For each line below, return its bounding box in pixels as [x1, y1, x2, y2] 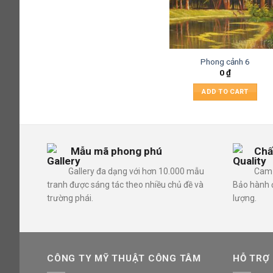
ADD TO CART [202, 88, 249, 96]
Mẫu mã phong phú [68, 144, 163, 157]
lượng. [233, 193, 257, 204]
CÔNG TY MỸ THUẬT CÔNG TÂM [47, 253, 201, 264]
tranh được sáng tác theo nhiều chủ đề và [47, 180, 204, 190]
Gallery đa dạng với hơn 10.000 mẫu [68, 166, 205, 177]
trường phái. [47, 193, 93, 204]
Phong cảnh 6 [200, 56, 250, 66]
